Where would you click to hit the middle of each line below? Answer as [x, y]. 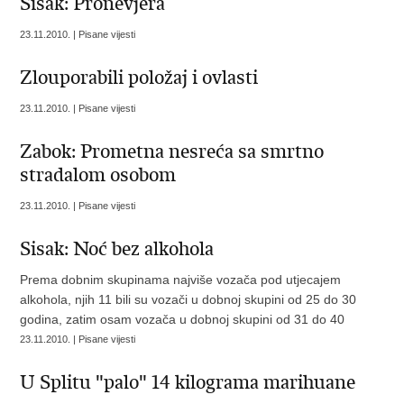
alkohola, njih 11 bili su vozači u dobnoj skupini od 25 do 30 [188, 299]
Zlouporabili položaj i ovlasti [139, 78]
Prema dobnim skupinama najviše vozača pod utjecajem [181, 280]
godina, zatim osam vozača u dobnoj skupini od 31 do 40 [183, 319]
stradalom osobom [98, 175]
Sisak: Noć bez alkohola [117, 249]
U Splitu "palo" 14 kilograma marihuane [188, 382]
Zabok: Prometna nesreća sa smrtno [172, 151]
